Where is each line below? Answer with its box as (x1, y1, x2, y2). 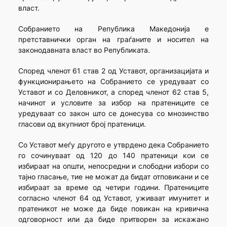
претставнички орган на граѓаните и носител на (18, 35, 209, 44)
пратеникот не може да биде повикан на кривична (18, 204, 209, 213)
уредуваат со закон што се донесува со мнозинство (18, 109, 209, 118)
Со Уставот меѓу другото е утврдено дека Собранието (18, 140, 209, 149)
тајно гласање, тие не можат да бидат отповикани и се (18, 172, 209, 181)
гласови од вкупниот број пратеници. (18, 120, 146, 129)
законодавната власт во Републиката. (18, 46, 150, 55)
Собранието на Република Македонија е (18, 24, 209, 33)
